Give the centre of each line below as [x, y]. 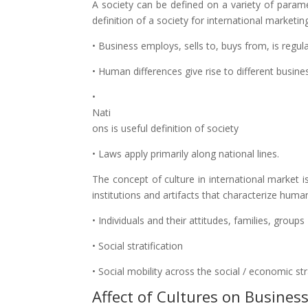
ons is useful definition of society [166, 128]
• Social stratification [138, 246]
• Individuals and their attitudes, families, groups [199, 220]
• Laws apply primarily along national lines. [186, 154]
